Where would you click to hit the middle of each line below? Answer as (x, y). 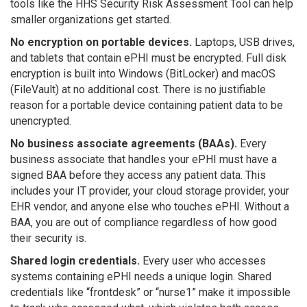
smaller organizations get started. (91, 19)
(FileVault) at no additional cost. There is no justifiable (138, 89)
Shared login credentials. (75, 260)
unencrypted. (41, 121)
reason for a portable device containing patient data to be (147, 105)
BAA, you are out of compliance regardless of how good (144, 222)
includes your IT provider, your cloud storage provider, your (150, 191)
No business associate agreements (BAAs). (124, 143)
